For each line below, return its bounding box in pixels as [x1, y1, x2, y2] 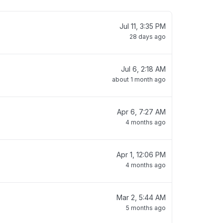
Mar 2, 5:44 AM [116, 193, 166, 202]
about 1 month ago [112, 76, 166, 83]
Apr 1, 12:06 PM [116, 150, 166, 159]
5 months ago [126, 204, 166, 212]
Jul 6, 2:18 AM [121, 65, 166, 73]
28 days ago [129, 33, 166, 40]
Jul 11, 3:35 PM [119, 22, 166, 30]
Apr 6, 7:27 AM [117, 108, 166, 116]
